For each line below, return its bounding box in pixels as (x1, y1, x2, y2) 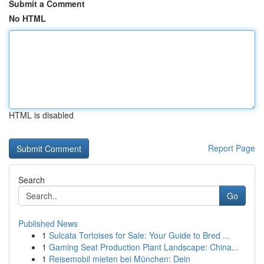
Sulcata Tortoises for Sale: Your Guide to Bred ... (49, 229, 230, 241)
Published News (18, 217, 78, 229)
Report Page (208, 142, 255, 154)
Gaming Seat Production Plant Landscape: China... (49, 241, 239, 253)
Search (18, 174, 45, 186)
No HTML (9, 12, 46, 24)
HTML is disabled (9, 109, 74, 121)
